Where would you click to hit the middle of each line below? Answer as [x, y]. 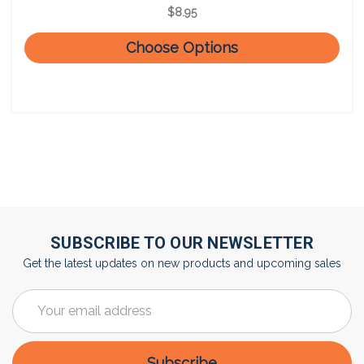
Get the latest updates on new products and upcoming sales [182, 263]
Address [34, 314]
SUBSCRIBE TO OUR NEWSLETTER [182, 243]
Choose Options [182, 48]
